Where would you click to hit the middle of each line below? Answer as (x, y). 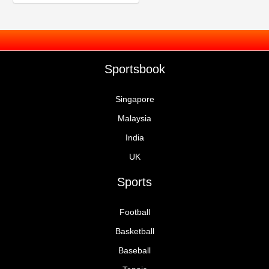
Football (134, 213)
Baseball (134, 251)
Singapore (134, 100)
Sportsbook (134, 69)
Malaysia (134, 119)
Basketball (134, 232)
